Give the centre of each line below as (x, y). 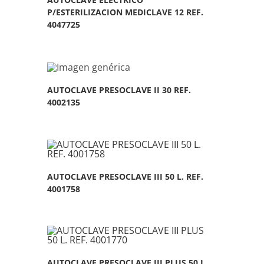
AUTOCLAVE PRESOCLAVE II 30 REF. (119, 90)
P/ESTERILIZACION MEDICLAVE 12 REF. (126, 12)
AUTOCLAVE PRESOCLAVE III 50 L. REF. (126, 176)
